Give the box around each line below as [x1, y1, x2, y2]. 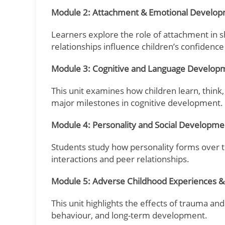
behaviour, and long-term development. [51, 209, 207, 221]
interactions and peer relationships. [51, 153, 189, 165]
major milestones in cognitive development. [51, 97, 223, 108]
